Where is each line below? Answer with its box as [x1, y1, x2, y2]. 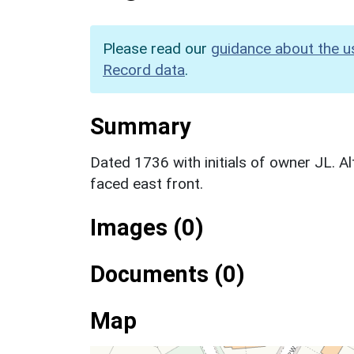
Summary [90, 112, 190, 140]
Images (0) [90, 213, 204, 241]
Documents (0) [90, 260, 245, 288]
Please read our [103, 39, 211, 58]
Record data [103, 60, 185, 79]
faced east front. [90, 174, 203, 193]
